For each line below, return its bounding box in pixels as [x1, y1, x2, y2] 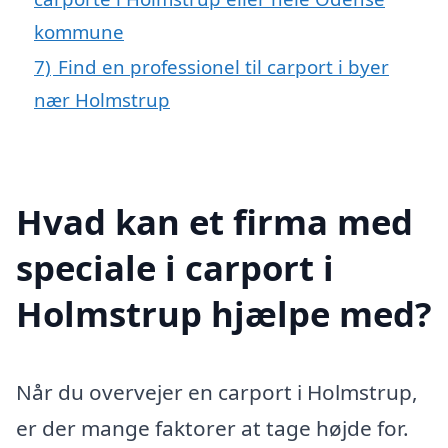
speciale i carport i [16, 243, 334, 291]
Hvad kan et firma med [16, 197, 413, 245]
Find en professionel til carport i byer [58, 54, 389, 80]
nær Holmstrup [34, 87, 170, 113]
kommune [34, 19, 124, 45]
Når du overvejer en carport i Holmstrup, [16, 377, 418, 406]
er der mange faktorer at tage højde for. [16, 413, 409, 442]
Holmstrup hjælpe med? [16, 289, 432, 337]
